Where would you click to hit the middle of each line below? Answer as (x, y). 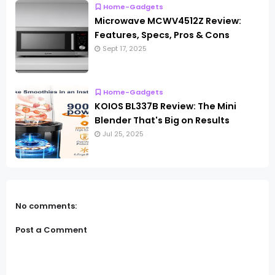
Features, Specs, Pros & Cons (162, 35)
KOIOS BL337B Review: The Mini (165, 106)
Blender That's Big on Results (162, 120)
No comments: (46, 206)
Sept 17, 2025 (125, 48)
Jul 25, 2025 (123, 134)
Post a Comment (51, 230)
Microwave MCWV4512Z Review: (168, 21)
